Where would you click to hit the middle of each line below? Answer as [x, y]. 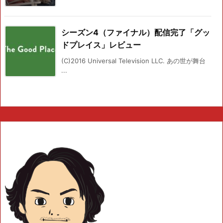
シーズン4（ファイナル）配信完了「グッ [136, 33]
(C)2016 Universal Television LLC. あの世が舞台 [133, 61]
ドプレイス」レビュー [101, 45]
